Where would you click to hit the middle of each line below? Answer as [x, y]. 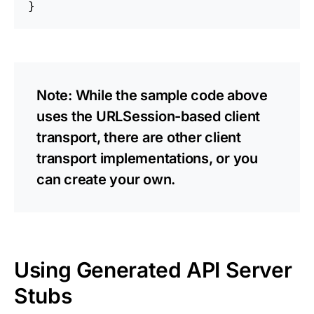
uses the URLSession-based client [148, 116]
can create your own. [106, 179]
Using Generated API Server [153, 269]
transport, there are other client [139, 137]
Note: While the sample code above [152, 95]
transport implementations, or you [147, 158]
